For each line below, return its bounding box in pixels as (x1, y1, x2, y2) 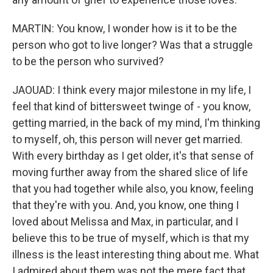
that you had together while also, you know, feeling (12, 182, 253, 195)
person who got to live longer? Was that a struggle (12, 38, 253, 51)
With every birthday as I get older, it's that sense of (12, 149, 254, 162)
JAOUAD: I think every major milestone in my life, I (12, 83, 251, 96)
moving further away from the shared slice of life (12, 166, 248, 179)
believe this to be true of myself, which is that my (12, 232, 249, 244)
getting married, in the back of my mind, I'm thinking (12, 116, 260, 129)
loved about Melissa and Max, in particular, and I (12, 215, 238, 228)
